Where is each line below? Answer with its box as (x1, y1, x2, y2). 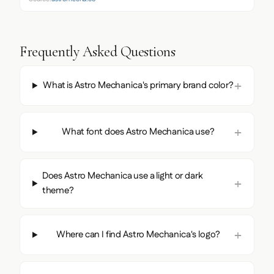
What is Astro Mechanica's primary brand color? (43, 78, 234, 92)
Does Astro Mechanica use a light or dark (42, 169, 203, 182)
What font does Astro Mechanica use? (62, 125, 215, 138)
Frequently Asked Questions (20, 42, 176, 61)
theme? (42, 183, 74, 197)
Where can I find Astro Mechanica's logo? (56, 228, 221, 241)
